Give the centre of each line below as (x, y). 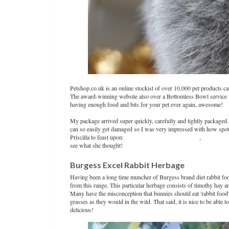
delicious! (82, 210)
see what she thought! (96, 145)
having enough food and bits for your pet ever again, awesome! (146, 104)
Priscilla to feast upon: (98, 137)
